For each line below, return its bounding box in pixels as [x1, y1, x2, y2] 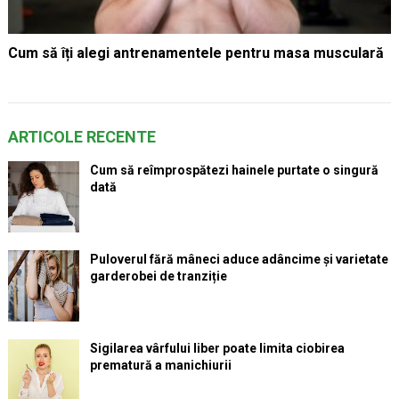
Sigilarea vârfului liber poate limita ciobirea [89, 340, 345, 355]
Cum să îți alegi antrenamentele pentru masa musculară [7, 44, 384, 61]
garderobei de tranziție [89, 268, 227, 283]
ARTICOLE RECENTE [7, 126, 156, 146]
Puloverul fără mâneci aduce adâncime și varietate [89, 251, 388, 266]
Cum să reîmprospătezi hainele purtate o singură [89, 162, 379, 177]
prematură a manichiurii [89, 357, 232, 372]
